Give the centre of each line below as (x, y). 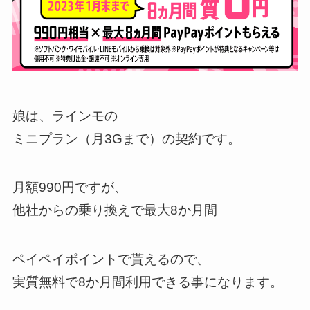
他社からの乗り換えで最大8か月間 (115, 210)
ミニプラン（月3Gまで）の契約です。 (126, 138)
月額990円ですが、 (70, 188)
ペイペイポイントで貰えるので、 (111, 259)
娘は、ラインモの (65, 116)
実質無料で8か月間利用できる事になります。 (147, 282)
